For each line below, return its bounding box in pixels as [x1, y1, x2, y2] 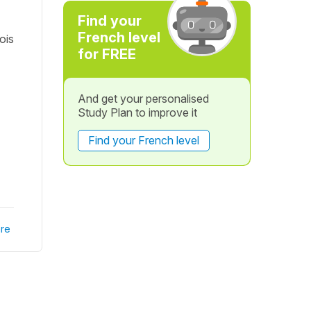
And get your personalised [77, 92, 209, 106]
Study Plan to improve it [77, 106, 197, 119]
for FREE [77, 46, 136, 62]
